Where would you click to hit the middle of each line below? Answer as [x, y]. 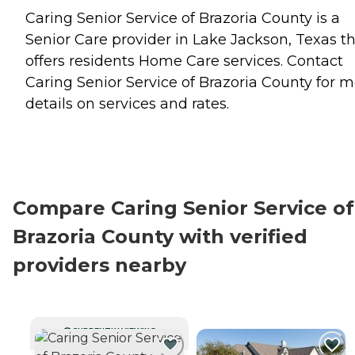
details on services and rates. [127, 103]
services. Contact [281, 61]
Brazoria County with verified [160, 236]
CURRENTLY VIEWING [114, 330]
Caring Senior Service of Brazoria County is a [183, 18]
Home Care [179, 61]
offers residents [82, 61]
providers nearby [99, 265]
